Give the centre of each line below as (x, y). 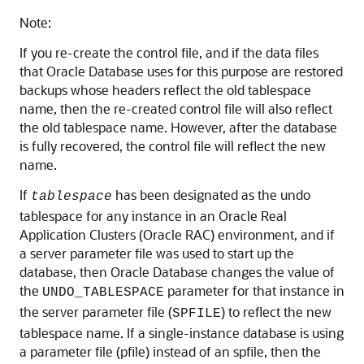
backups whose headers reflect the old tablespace (165, 90)
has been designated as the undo (211, 195)
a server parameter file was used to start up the (157, 253)
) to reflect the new (276, 312)
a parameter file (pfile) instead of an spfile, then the (170, 352)
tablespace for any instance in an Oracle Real (153, 216)
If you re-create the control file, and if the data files (169, 53)
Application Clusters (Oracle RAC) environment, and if (177, 235)
